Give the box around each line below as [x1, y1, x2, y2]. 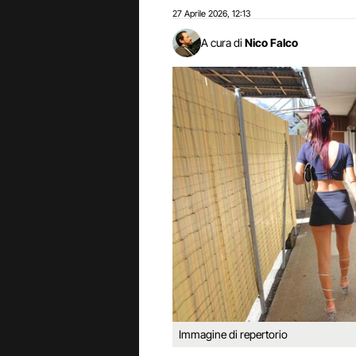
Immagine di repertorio [179, 327, 288, 341]
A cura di [201, 36, 242, 49]
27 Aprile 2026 [172, 8, 227, 19]
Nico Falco [245, 36, 298, 49]
